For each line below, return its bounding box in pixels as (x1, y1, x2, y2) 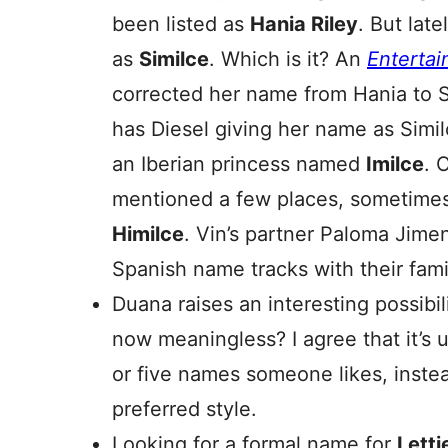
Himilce (112, 222, 184, 246)
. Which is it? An (209, 47, 367, 71)
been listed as (112, 12, 250, 36)
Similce (139, 47, 209, 71)
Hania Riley (250, 12, 358, 36)
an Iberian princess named (112, 152, 366, 176)
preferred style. (112, 397, 257, 421)
